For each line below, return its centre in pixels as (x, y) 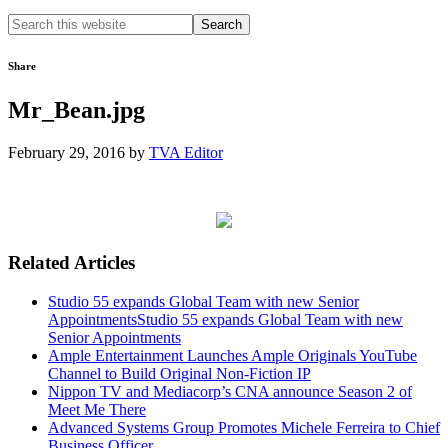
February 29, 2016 (66, 152)
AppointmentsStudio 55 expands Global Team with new (225, 319)
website (31, 57)
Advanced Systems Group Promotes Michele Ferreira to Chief (244, 427)
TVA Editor (186, 152)
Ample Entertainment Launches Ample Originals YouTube (232, 355)
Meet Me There (97, 409)
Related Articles (71, 262)
